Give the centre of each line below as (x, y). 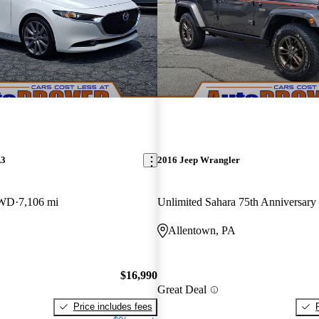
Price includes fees (113, 306)
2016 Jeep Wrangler (198, 160)
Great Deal (182, 290)
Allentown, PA (202, 231)
